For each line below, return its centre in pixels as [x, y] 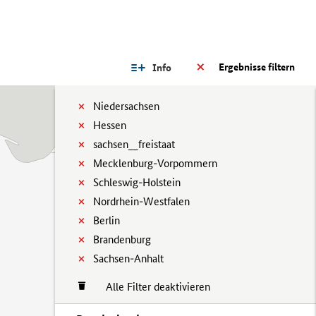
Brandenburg [122, 239]
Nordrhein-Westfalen [141, 201]
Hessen [110, 125]
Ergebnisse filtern [257, 67]
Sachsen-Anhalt [128, 259]
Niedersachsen [126, 106]
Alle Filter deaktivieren [151, 287]
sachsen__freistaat [134, 144]
